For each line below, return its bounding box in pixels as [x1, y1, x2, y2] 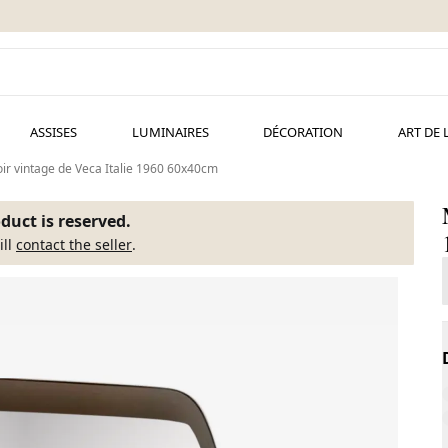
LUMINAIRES [131, 123, 209, 141]
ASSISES [29, 123, 77, 141]
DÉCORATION [263, 123, 344, 141]
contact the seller [16, 235, 132, 254]
